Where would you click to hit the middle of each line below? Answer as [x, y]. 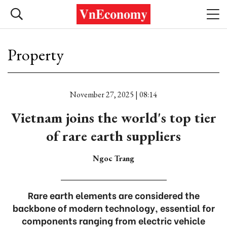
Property [36, 55]
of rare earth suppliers [113, 136]
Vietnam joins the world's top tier [113, 118]
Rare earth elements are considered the [113, 195]
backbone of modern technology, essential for [113, 207]
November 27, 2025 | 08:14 [113, 94]
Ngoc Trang [113, 158]
